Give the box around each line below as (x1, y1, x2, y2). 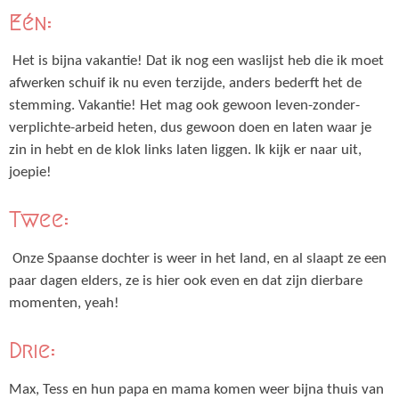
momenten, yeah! (9, 297, 119, 312)
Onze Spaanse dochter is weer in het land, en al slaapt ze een (9, 252, 387, 267)
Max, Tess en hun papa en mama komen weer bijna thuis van (9, 382, 384, 397)
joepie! (9, 166, 52, 181)
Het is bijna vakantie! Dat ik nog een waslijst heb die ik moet (9, 54, 384, 69)
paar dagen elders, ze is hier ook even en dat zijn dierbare (9, 274, 362, 289)
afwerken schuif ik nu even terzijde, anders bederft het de (9, 77, 362, 92)
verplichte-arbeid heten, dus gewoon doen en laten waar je (9, 121, 371, 136)
